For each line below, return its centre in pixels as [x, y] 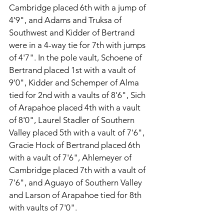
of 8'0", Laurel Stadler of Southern [73, 120]
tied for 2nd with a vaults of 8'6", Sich [78, 95]
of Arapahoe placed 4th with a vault [76, 107]
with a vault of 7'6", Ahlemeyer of [71, 157]
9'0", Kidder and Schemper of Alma [75, 82]
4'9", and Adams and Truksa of [66, 20]
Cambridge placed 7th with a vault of [78, 170]
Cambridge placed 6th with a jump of [78, 7]
